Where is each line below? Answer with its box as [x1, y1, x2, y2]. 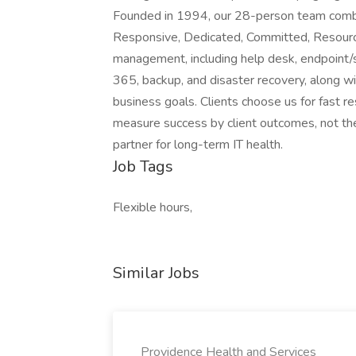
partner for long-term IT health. [113, 136, 283, 153]
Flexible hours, [113, 199, 192, 216]
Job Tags [113, 156, 173, 177]
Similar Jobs [113, 262, 199, 284]
